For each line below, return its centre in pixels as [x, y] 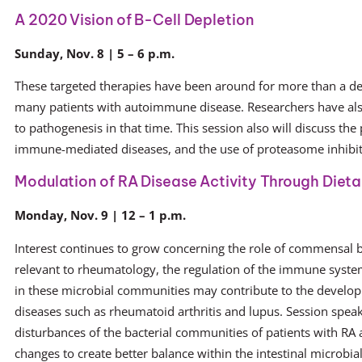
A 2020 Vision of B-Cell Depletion [134, 19]
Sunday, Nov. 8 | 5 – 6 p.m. [95, 53]
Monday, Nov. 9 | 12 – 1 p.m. [100, 215]
